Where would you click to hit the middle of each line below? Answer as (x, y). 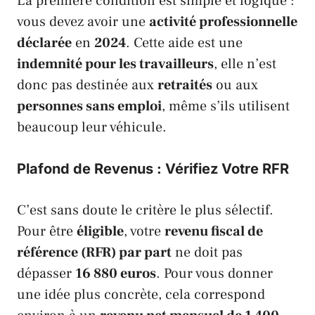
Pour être (47, 231)
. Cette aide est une (184, 43)
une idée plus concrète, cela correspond (141, 294)
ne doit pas (207, 252)
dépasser (46, 273)
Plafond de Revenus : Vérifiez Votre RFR (153, 168)
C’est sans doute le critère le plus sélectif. (145, 210)
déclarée (44, 43)
